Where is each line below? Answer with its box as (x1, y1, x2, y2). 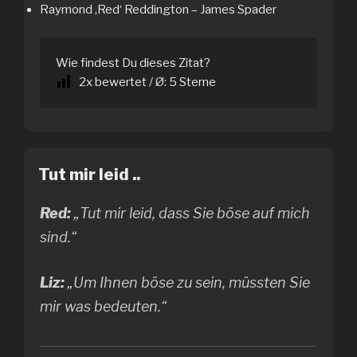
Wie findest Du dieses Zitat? (56, 55, 210, 70)
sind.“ (40, 228, 76, 245)
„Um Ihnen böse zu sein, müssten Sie (65, 273, 310, 291)
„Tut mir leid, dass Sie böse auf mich (71, 204, 310, 222)
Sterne (177, 74, 216, 89)
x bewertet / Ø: (86, 74, 169, 89)
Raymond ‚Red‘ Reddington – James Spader (40, 2, 277, 17)
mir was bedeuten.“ (40, 297, 167, 315)
